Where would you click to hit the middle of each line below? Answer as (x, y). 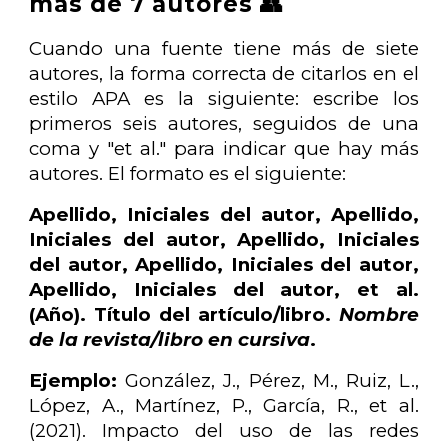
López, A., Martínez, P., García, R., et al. (224, 405)
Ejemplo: (73, 380)
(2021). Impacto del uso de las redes (224, 430)
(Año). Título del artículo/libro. (184, 314)
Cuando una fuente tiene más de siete (224, 48)
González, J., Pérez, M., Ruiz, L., (268, 380)
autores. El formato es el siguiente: (188, 173)
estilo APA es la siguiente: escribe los (224, 98)
